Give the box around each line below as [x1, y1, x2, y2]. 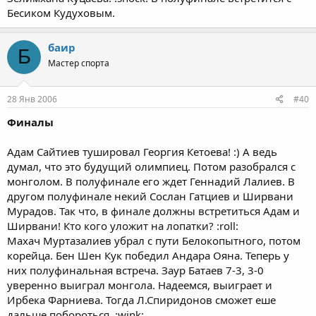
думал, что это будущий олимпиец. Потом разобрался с [7, 159, 296, 174]
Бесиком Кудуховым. [7, 5, 115, 20]
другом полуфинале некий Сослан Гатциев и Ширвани [7, 189, 293, 203]
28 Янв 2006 [7, 93, 57, 105]
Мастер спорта [48, 56, 109, 69]
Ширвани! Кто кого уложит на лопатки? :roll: [7, 219, 238, 233]
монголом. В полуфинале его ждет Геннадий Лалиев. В [7, 174, 295, 188]
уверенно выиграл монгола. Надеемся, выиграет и [7, 278, 272, 292]
